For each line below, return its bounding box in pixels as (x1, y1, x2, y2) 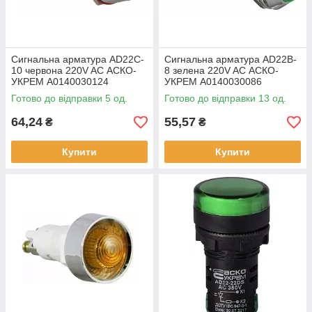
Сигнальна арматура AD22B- (164, 54, 297, 65)
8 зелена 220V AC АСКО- (164, 65, 279, 76)
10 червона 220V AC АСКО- (11, 65, 136, 76)
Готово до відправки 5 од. (11, 93, 127, 104)
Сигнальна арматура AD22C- (11, 54, 144, 65)
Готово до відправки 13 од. (164, 93, 286, 104)
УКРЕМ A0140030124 (11, 76, 109, 87)
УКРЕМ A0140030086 (164, 76, 262, 87)
